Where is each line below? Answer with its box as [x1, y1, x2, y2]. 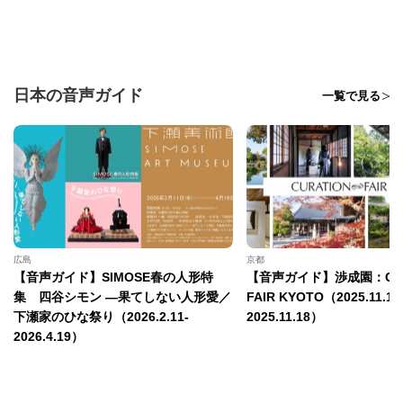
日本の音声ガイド [13, 86, 143, 105]
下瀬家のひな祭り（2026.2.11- [13, 309, 189, 325]
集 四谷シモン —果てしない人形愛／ [13, 290, 231, 305]
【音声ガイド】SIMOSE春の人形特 [13, 270, 213, 285]
